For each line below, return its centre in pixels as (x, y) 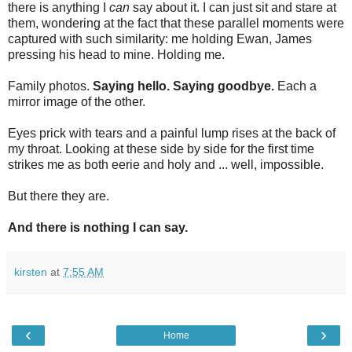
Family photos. (50, 86)
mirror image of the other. (77, 101)
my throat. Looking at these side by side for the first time (161, 148)
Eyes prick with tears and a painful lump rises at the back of (172, 133)
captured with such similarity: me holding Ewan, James (160, 38)
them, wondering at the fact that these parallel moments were (176, 23)
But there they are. (59, 196)
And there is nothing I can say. (98, 227)
